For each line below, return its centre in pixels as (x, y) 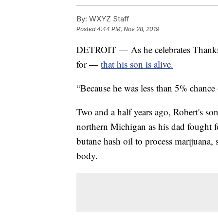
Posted (87, 29)
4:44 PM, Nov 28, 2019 (128, 29)
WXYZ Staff (108, 18)
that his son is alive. (137, 64)
